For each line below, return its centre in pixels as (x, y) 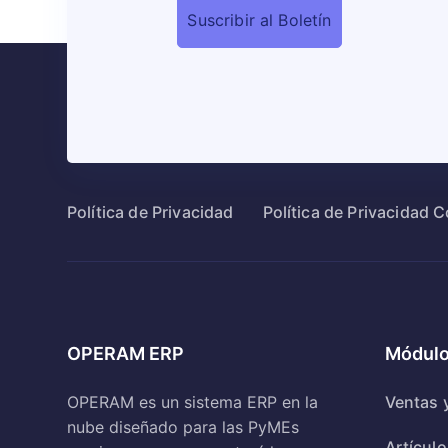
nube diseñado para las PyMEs (183, 427)
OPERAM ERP (125, 353)
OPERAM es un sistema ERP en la (192, 402)
